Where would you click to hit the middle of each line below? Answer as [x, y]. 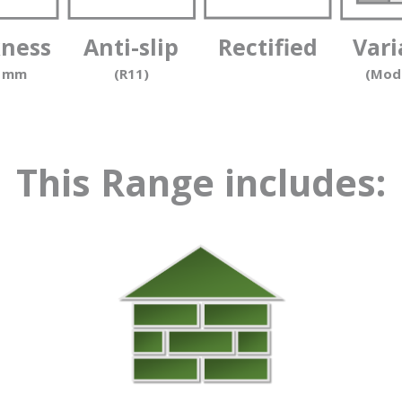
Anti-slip [131, 46]
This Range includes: [201, 182]
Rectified [267, 46]
